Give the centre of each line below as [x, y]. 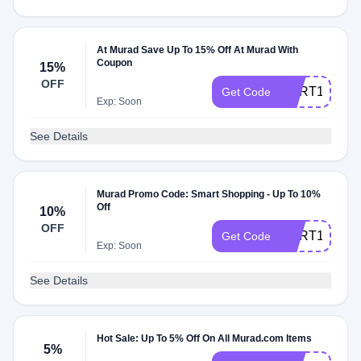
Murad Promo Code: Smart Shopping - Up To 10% [209, 194]
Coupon [115, 63]
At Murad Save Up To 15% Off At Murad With [198, 50]
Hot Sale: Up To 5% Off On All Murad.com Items [205, 338]
